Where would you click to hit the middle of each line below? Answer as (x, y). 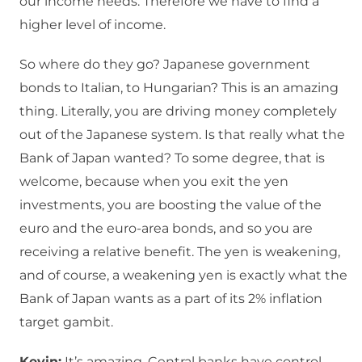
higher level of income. (93, 25)
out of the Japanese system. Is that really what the (182, 135)
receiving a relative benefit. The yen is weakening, (180, 252)
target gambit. (66, 322)
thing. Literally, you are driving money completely (178, 112)
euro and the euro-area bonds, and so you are (166, 229)
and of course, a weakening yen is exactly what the (183, 276)
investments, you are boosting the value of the (170, 205)
